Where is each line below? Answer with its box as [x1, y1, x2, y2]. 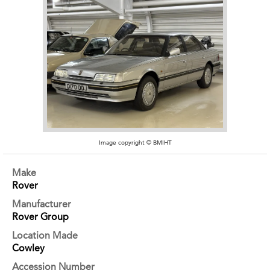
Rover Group [12, 210, 69, 222]
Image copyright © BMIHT [98, 139, 172, 147]
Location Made [12, 229, 78, 241]
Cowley [12, 242, 45, 254]
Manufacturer [12, 198, 71, 210]
